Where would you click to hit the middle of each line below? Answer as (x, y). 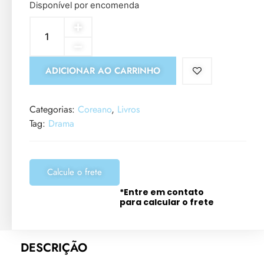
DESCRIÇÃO (54, 247)
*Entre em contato (163, 192)
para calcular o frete (167, 202)
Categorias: (54, 109)
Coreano (95, 109)
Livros (128, 109)
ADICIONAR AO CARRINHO (103, 71)
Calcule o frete (75, 172)
